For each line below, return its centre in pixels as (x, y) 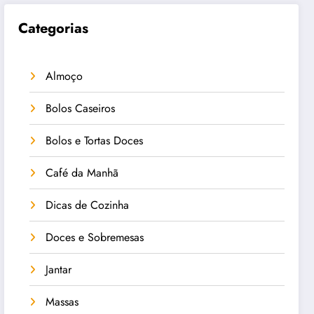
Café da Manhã (82, 172)
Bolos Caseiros (81, 108)
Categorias (54, 28)
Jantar (59, 269)
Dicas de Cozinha (88, 205)
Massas (62, 301)
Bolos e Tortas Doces (95, 140)
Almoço (64, 76)
